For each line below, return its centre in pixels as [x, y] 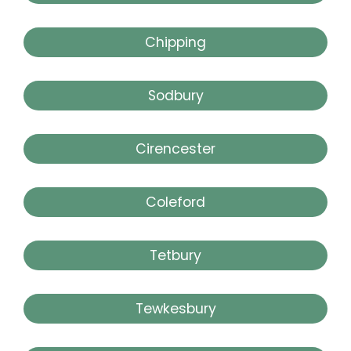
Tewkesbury [175, 308]
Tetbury [175, 255]
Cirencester [175, 148]
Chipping [175, 42]
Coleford [175, 202]
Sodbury [175, 95]
